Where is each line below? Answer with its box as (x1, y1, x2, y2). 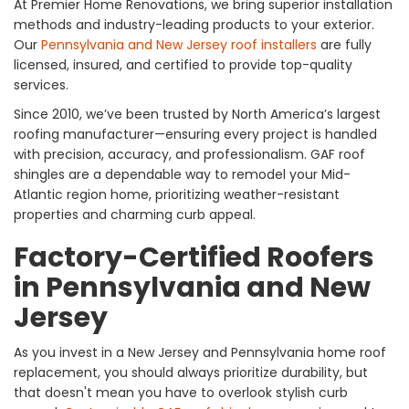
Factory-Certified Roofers (14, 238, 374, 278)
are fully (317, 36, 372, 55)
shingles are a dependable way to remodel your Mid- (14, 165, 351, 184)
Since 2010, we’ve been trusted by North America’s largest (14, 105, 381, 124)
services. (14, 76, 72, 95)
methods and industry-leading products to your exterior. (14, 16, 374, 35)
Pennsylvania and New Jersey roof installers (41, 36, 317, 55)
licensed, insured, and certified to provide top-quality (14, 56, 352, 75)
